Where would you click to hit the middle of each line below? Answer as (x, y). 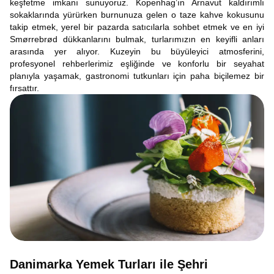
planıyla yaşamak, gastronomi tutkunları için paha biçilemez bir (137, 76)
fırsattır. (24, 88)
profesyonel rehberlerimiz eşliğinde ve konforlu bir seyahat (137, 64)
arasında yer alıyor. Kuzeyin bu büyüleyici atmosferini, (137, 51)
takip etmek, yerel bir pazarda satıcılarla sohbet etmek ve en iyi (137, 27)
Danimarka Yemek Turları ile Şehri (109, 264)
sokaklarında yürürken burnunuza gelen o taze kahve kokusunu (137, 15)
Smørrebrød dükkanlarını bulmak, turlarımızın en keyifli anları (137, 39)
